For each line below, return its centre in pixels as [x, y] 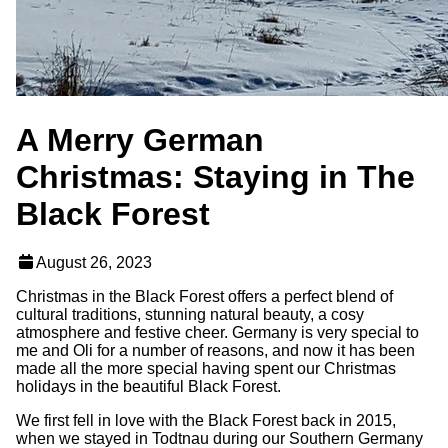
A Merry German [140, 139]
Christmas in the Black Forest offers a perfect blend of [204, 297]
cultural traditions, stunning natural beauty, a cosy [190, 315]
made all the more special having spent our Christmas [206, 369]
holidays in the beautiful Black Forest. [148, 387]
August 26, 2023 [94, 263]
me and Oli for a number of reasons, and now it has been [215, 351]
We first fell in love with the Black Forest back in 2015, [206, 421]
